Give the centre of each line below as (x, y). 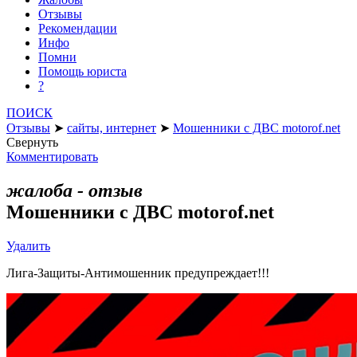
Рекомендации (78, 28)
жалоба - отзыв (75, 190)
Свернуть (32, 142)
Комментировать (52, 156)
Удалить (28, 245)
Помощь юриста (82, 71)
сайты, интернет (112, 127)
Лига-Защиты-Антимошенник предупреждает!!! (138, 273)
